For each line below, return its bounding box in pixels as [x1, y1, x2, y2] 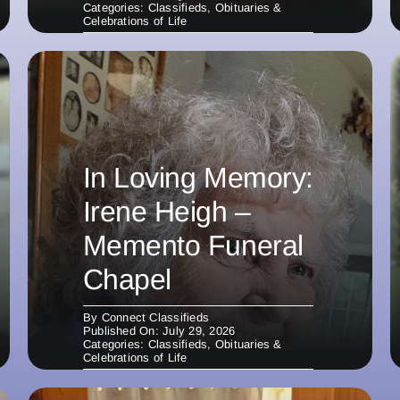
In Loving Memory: [82, 161, 313, 194]
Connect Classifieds [101, 310, 210, 324]
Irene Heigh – [82, 195, 251, 228]
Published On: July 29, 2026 [82, 323, 236, 337]
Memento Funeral [82, 229, 304, 262]
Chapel [82, 262, 171, 296]
